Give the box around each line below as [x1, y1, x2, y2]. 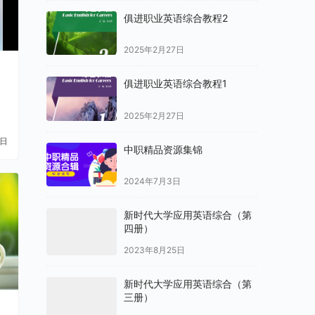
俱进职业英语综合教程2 [124, 11, 228, 24]
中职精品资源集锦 [124, 143, 202, 155]
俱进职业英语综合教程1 [124, 77, 227, 90]
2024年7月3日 [124, 176, 181, 187]
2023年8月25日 [124, 245, 185, 256]
